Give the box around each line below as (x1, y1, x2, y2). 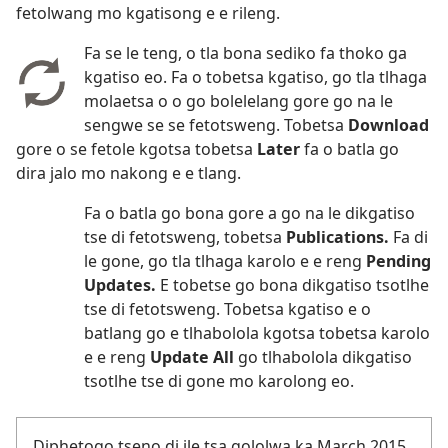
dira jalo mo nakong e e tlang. (16, 161, 241, 184)
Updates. (84, 273, 160, 296)
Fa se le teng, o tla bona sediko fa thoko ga (84, 41, 407, 64)
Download (348, 113, 429, 136)
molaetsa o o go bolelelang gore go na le (84, 89, 393, 112)
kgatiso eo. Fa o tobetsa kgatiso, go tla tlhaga (84, 65, 427, 88)
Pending (366, 249, 431, 272)
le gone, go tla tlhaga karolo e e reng (84, 249, 366, 272)
